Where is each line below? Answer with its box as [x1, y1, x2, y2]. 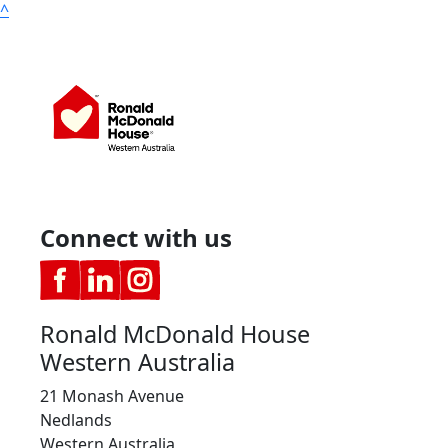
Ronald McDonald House [40, 318, 310, 351]
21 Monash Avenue [40, 385, 184, 408]
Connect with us [40, 221, 232, 255]
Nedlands [40, 409, 112, 432]
